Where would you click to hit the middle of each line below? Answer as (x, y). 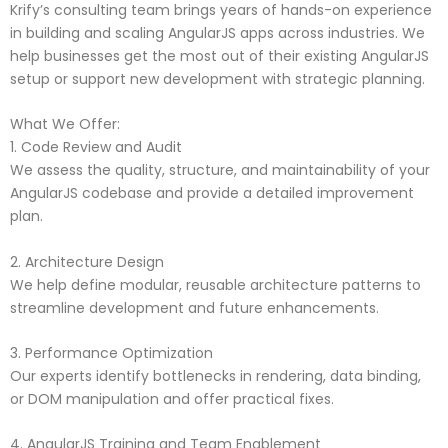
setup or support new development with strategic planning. (217, 78)
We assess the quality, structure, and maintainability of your (220, 170)
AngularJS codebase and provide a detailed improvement (212, 193)
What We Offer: (65, 124)
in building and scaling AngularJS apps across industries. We (217, 32)
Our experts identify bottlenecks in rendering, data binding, (215, 376)
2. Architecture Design (87, 261)
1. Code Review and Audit (96, 147)
